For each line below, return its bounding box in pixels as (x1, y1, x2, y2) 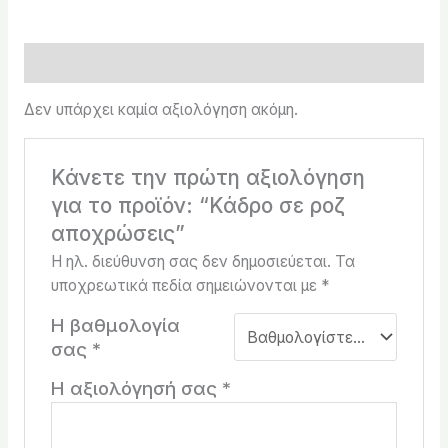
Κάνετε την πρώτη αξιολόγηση (50, 165, 365, 191)
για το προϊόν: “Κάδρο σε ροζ (50, 193, 345, 219)
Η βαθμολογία (50, 314, 180, 337)
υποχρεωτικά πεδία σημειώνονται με (50, 276, 321, 296)
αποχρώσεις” (50, 221, 185, 247)
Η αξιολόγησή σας (50, 377, 222, 400)
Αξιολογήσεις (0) (23, 52, 155, 72)
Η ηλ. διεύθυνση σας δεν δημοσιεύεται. (50, 252, 331, 272)
